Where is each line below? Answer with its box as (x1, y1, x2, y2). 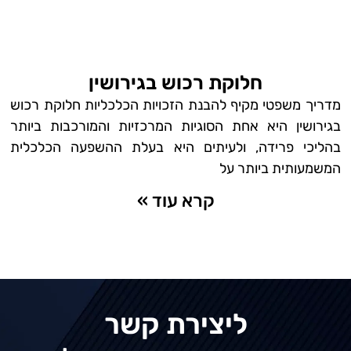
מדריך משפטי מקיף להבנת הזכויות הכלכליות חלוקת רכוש (10, 96, 341, 114)
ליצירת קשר (103, 306, 248, 341)
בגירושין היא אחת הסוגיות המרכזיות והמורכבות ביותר (10, 118, 341, 136)
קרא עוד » (136, 190, 215, 212)
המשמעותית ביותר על (219, 160, 341, 178)
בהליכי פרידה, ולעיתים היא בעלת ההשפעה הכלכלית (10, 139, 341, 157)
